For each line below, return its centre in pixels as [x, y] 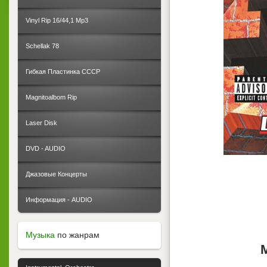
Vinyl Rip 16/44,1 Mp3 [57, 20]
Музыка [40, 235]
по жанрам [77, 235]
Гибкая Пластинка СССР [63, 72]
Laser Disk [41, 123]
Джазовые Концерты [56, 174]
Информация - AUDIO [59, 200]
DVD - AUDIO [46, 148]
